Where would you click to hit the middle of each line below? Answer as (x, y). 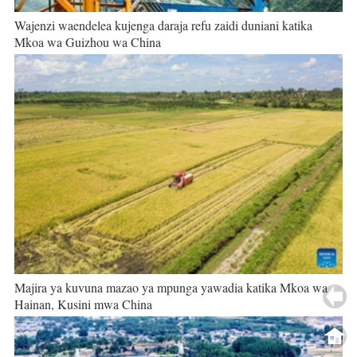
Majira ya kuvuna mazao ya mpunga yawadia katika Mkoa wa (171, 287)
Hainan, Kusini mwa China (83, 304)
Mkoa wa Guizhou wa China (87, 42)
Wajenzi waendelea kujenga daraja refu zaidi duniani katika (163, 25)
